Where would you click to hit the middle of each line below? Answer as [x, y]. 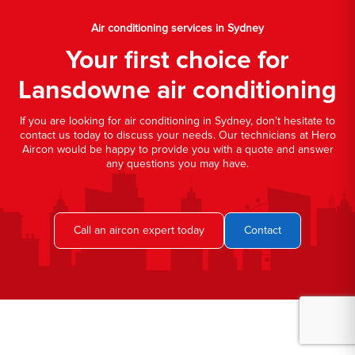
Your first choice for [177, 60]
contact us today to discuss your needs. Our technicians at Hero [177, 135]
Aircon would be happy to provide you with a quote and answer [177, 149]
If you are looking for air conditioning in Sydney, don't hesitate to [177, 120]
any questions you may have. [177, 163]
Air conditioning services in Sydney [177, 28]
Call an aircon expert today [139, 230]
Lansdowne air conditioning [177, 90]
